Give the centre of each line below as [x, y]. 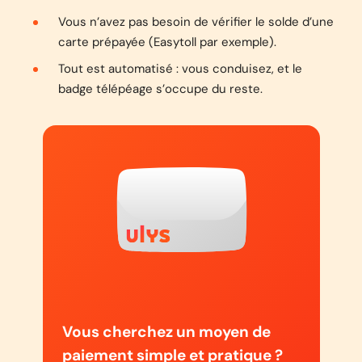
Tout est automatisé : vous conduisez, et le [180, 69]
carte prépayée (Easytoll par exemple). [167, 42]
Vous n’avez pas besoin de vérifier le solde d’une [196, 22]
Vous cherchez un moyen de [166, 332]
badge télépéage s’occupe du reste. [160, 89]
